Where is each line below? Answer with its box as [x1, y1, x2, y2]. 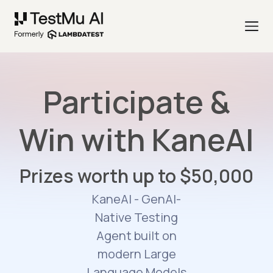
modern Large [97, 246, 176, 263]
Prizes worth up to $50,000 [19, 163, 253, 189]
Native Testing [95, 209, 178, 226]
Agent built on [96, 227, 177, 244]
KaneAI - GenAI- [92, 191, 181, 208]
